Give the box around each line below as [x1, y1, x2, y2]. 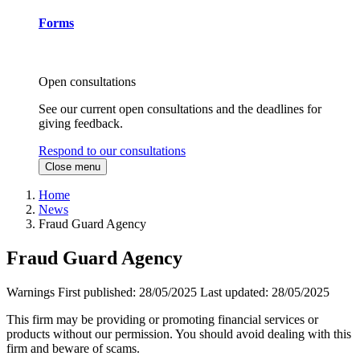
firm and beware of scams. [6, 342, 140, 356]
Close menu [45, 161, 100, 174]
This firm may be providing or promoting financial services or [6, 313, 318, 327]
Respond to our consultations [39, 144, 186, 158]
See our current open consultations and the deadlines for [39, 102, 321, 117]
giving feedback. [39, 117, 123, 131]
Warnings [6, 285, 55, 300]
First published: [58, 285, 139, 300]
